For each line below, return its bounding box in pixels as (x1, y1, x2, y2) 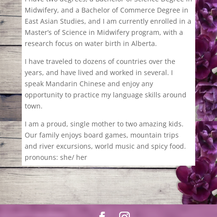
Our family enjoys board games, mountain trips (24, 130, 179, 139)
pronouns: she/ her (24, 152, 87, 162)
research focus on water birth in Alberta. (24, 38, 159, 48)
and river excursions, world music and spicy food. (24, 141, 186, 151)
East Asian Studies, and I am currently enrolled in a (24, 16, 191, 26)
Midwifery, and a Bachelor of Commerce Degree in (24, 5, 188, 15)
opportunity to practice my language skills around (24, 90, 186, 99)
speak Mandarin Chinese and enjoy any (24, 78, 153, 88)
